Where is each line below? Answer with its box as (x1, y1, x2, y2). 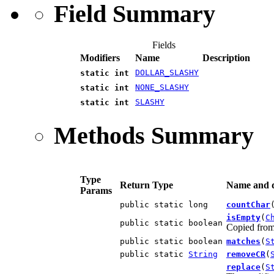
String (188, 249, 218, 259)
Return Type (120, 179, 173, 190)
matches (226, 236, 261, 246)
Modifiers (80, 53, 120, 64)
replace (226, 262, 261, 272)
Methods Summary (54, 121, 254, 149)
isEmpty (226, 212, 261, 222)
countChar (226, 199, 270, 209)
